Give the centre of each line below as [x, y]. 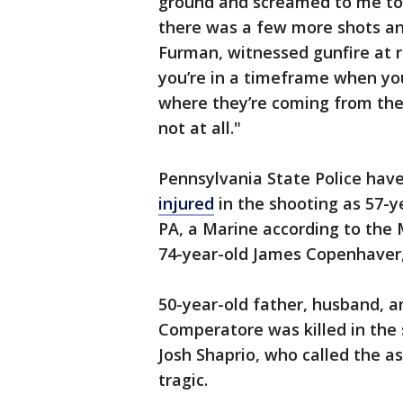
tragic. [185, 380]
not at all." [200, 128]
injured [186, 204]
